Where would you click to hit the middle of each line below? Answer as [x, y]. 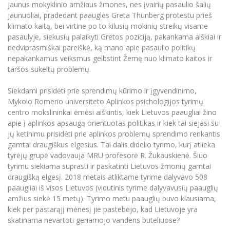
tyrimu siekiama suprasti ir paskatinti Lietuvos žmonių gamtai [109, 166]
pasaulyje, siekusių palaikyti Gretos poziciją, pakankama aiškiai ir [114, 36]
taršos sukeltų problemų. [49, 69]
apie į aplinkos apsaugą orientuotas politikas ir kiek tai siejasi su [113, 123]
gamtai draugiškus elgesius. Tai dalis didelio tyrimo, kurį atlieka [111, 144]
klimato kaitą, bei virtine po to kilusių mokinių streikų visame [108, 26]
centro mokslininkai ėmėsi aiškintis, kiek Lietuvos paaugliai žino [112, 112]
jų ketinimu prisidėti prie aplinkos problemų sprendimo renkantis [114, 133]
